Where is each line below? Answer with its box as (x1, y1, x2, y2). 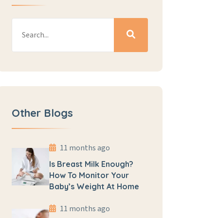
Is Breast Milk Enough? (49, 159, 133, 169)
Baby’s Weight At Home (49, 182, 139, 191)
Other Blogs (12, 106, 73, 120)
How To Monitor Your (49, 170, 129, 180)
